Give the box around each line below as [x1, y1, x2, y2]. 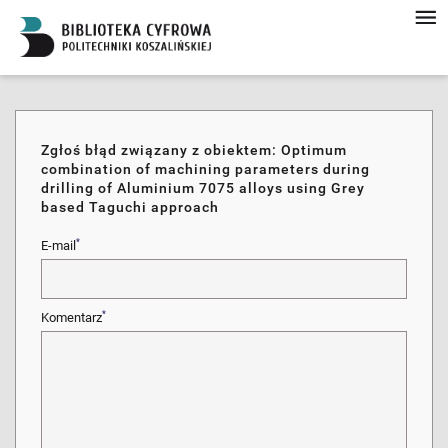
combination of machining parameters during [41, 161, 370, 177]
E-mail [41, 238, 76, 253]
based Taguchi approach [41, 199, 219, 215]
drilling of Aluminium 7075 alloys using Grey [41, 180, 365, 196]
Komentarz [41, 310, 102, 325]
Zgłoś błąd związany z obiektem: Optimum [41, 142, 347, 158]
